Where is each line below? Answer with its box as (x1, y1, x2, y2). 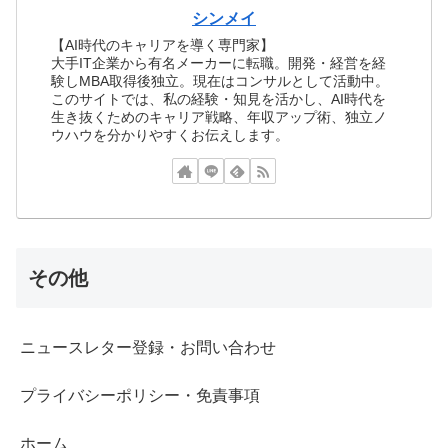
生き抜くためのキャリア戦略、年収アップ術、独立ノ (51, 108, 388, 125)
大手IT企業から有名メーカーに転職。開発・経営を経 (51, 54, 387, 71)
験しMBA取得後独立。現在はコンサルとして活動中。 (51, 72, 390, 89)
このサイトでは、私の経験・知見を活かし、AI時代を (51, 90, 387, 107)
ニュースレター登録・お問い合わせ (20, 339, 276, 357)
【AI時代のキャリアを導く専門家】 (51, 36, 275, 53)
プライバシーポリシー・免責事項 (20, 387, 260, 405)
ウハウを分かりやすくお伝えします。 (51, 126, 290, 143)
